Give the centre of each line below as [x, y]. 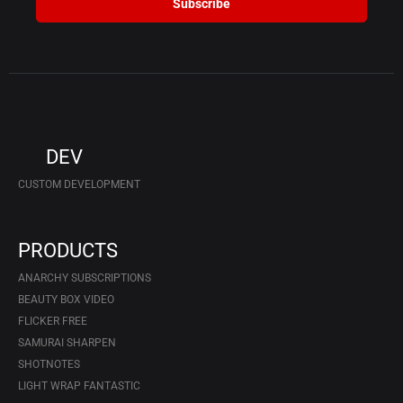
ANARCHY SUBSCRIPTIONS [85, 278]
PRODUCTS [68, 250]
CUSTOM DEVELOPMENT [79, 184]
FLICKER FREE [53, 321]
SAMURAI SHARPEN [67, 342]
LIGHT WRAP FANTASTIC [79, 385]
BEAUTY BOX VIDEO [66, 299]
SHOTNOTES [49, 364]
